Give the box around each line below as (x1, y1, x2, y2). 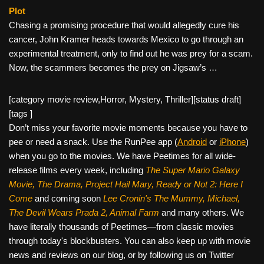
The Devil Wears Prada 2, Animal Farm (9, 207, 161, 217)
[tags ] (9, 108, 32, 118)
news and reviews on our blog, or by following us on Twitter (9, 249, 234, 260)
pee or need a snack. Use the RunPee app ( (9, 136, 177, 147)
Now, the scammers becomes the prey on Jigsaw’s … (9, 62, 217, 72)
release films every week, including (9, 164, 146, 175)
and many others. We (161, 207, 244, 217)
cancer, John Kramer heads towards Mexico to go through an (9, 34, 243, 44)
